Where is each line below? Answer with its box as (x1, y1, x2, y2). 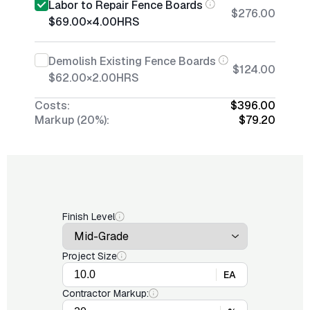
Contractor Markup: (62, 287, 149, 300)
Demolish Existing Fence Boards (48, 54, 216, 69)
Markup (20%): (35, 113, 109, 127)
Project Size (62, 250, 117, 262)
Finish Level (62, 210, 115, 223)
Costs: (35, 98, 70, 113)
